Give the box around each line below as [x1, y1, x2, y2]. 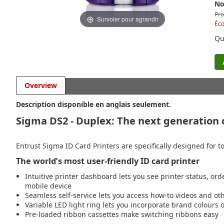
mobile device [25, 181, 71, 190]
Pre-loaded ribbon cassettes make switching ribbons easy [25, 209, 218, 219]
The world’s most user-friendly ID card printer [16, 155, 199, 166]
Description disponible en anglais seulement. [16, 99, 171, 109]
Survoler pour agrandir [97, 14, 158, 23]
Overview [24, 80, 57, 90]
